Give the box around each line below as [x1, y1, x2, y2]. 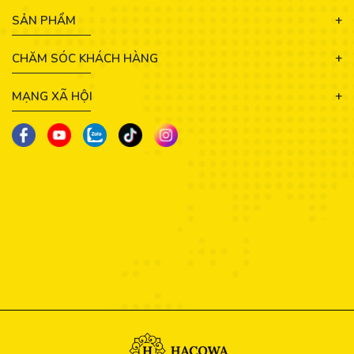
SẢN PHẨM [12, 13, 76, 29]
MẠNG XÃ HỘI [12, 88, 92, 105]
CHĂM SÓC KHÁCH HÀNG [12, 51, 158, 67]
